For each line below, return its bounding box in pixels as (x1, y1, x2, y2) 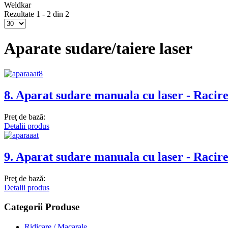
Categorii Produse (4, 202, 79, 213)
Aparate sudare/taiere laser (4, 39, 192, 58)
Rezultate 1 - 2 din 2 (4, 10, 69, 18)
